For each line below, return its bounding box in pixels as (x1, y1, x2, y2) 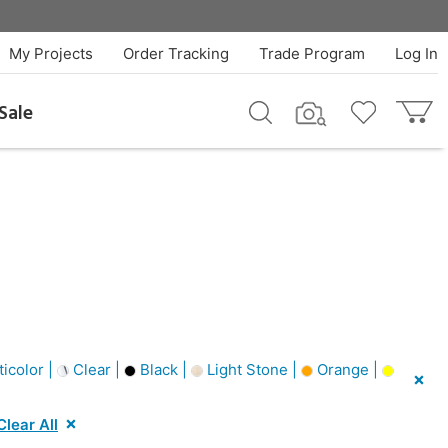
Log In (394, 44, 438, 63)
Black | (135, 360, 191, 379)
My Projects (8, 44, 93, 63)
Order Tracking (122, 44, 229, 63)
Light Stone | (202, 360, 301, 379)
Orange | (312, 360, 382, 379)
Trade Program (258, 44, 365, 63)
